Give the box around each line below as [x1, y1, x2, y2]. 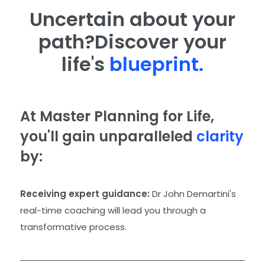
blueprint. [109, 51, 203, 78]
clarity [196, 127, 244, 147]
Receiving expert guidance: [20, 188, 150, 201]
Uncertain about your [30, 6, 235, 33]
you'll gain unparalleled [20, 127, 196, 147]
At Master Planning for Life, [20, 106, 214, 127]
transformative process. [20, 221, 127, 234]
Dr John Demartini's [150, 188, 236, 201]
